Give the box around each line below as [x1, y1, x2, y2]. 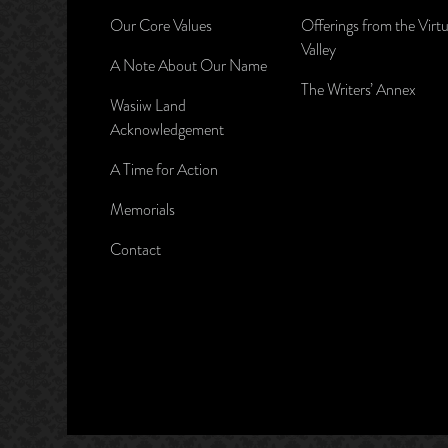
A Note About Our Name [109, 54, 267, 78]
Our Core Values [109, 14, 212, 38]
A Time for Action [109, 158, 218, 182]
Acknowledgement [109, 118, 224, 142]
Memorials [109, 198, 175, 222]
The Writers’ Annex [300, 78, 416, 102]
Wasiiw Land [109, 94, 186, 118]
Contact [109, 238, 161, 262]
